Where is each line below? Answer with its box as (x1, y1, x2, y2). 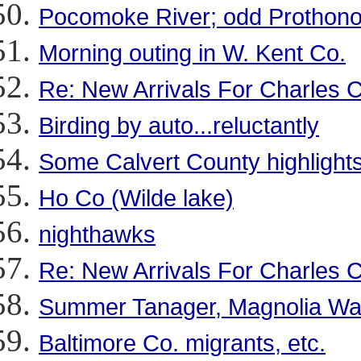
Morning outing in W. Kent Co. (39, 39, 346, 66)
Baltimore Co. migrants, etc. (39, 330, 326, 356)
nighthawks (39, 221, 156, 247)
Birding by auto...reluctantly (39, 112, 319, 139)
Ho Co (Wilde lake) (39, 185, 234, 211)
